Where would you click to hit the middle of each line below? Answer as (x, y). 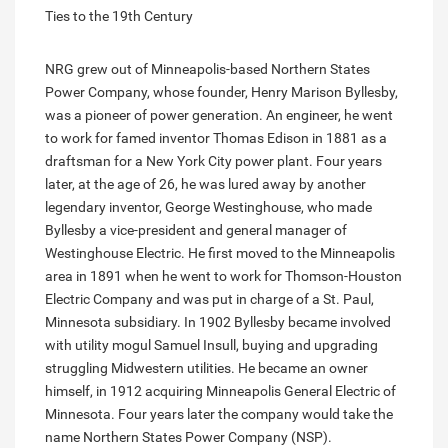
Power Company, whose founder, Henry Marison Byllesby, (221, 92)
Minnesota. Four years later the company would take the (219, 414)
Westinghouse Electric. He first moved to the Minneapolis (220, 253)
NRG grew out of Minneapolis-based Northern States (207, 69)
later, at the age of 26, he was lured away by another (205, 184)
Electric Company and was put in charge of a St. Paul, (209, 299)
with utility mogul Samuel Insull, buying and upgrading (211, 345)
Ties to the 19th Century (119, 16)
